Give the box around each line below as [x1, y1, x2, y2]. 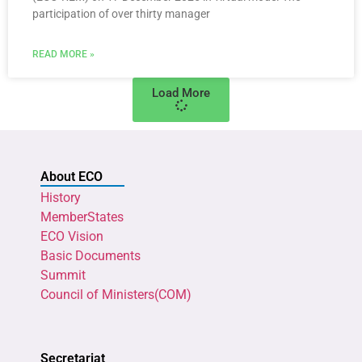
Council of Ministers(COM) [40, 287, 192, 303]
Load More [152, 86, 210, 101]
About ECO [40, 169, 103, 185]
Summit [40, 267, 86, 284]
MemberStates [40, 209, 124, 225]
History [40, 190, 81, 206]
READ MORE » [32, 48, 95, 61]
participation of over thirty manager [32, 7, 210, 21]
